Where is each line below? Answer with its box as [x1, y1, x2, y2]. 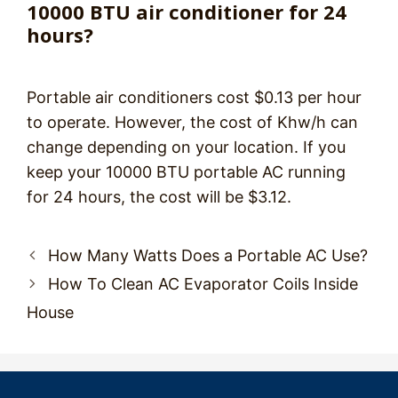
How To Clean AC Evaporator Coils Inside [47, 275, 358, 293]
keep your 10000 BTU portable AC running [27, 163, 346, 181]
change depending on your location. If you [27, 138, 346, 156]
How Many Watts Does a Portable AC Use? [47, 246, 368, 265]
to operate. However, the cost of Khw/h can [27, 113, 358, 131]
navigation [26, 267, 105, 286]
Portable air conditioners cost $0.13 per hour [27, 88, 362, 107]
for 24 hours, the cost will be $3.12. [27, 187, 291, 206]
